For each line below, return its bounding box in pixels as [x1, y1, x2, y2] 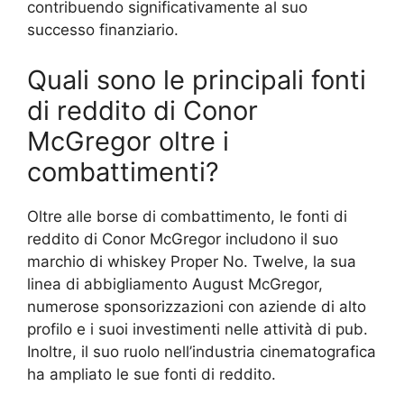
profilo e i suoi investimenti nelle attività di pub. [27, 319, 368, 338]
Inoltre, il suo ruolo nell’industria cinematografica [27, 342, 376, 361]
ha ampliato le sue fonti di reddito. [27, 364, 276, 383]
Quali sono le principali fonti [27, 63, 366, 96]
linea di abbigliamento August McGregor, [27, 274, 323, 293]
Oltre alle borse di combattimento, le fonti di [27, 207, 347, 225]
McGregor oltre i [27, 124, 229, 157]
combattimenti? [27, 155, 219, 188]
